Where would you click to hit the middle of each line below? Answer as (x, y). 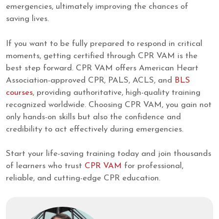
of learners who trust (45, 166)
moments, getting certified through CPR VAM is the (102, 56)
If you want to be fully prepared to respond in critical (104, 44)
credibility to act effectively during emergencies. (95, 129)
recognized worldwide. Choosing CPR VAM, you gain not (109, 105)
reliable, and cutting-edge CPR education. (83, 178)
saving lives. (27, 19)
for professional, (153, 166)
